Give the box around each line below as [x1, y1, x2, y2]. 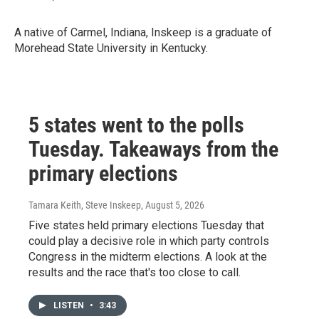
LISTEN [53, 300, 86, 310]
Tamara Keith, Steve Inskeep [28, 199, 141, 211]
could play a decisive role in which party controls [28, 234, 269, 248]
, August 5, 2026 [141, 199, 204, 211]
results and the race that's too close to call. [28, 266, 241, 279]
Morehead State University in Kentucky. [14, 41, 208, 55]
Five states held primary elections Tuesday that [28, 219, 264, 232]
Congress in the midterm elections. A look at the [28, 250, 267, 263]
